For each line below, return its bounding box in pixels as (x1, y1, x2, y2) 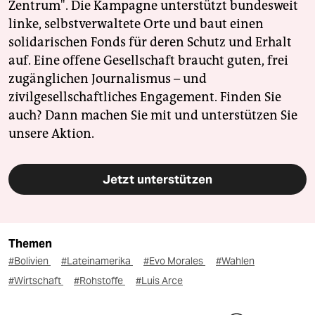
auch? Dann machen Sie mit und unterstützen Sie (8, 108, 297, 124)
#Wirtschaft (8, 274, 63, 288)
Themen (8, 237, 52, 251)
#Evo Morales (143, 255, 205, 268)
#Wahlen (216, 255, 255, 268)
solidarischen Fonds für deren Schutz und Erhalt (8, 34, 292, 51)
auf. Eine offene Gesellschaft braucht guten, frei (8, 53, 288, 69)
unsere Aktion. (8, 126, 94, 142)
